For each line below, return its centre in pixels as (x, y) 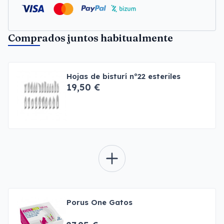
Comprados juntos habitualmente (90, 38)
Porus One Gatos (99, 202)
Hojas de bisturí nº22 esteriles (123, 76)
